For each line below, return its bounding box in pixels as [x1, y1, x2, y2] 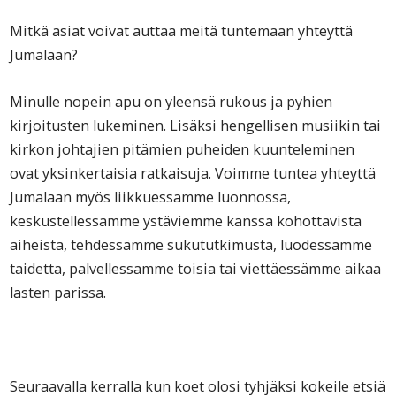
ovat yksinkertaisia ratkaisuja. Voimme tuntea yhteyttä [10, 164, 377, 184]
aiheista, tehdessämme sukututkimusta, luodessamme [10, 235, 373, 255]
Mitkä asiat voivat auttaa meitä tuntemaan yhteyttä [10, 21, 354, 42]
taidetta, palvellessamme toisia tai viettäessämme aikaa [10, 259, 382, 279]
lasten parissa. [10, 283, 107, 303]
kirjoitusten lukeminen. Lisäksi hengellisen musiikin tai [10, 116, 382, 136]
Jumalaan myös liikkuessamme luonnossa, [10, 187, 292, 208]
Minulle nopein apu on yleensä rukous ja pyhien [10, 92, 333, 112]
